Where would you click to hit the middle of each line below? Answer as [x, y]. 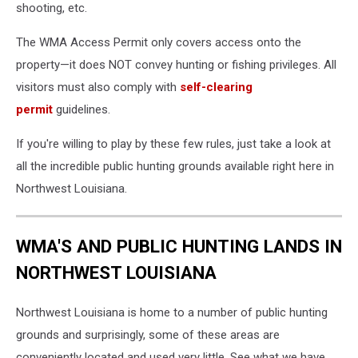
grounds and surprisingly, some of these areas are [148, 334]
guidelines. [82, 110]
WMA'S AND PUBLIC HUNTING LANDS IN [179, 247]
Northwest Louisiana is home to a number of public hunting [172, 312]
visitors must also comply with [98, 88]
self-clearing [216, 88]
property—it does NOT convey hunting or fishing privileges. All [176, 65]
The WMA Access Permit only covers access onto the [159, 43]
